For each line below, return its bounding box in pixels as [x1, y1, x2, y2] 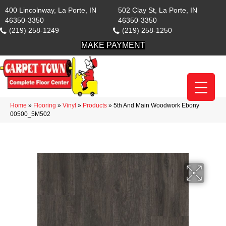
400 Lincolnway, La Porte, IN [5, 6, 96, 14]
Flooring [33, 101, 56, 109]
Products [83, 101, 107, 109]
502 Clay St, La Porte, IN [118, 6, 197, 14]
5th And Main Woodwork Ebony [114, 101, 199, 109]
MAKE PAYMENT [81, 41, 145, 49]
